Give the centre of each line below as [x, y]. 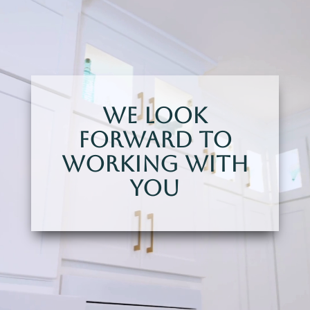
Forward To [155, 139]
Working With [155, 164]
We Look [155, 115]
